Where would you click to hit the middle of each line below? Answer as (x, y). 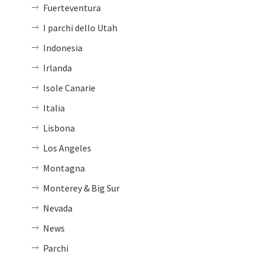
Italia (54, 108)
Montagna (64, 168)
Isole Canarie (69, 88)
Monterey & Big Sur (81, 188)
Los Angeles (67, 148)
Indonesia (63, 48)
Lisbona (59, 128)
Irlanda (57, 68)
